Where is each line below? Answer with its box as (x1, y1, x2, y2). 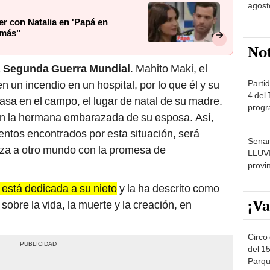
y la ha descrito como (117, 182, 219, 195)
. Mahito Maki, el (130, 62, 207, 75)
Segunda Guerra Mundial (3, 62, 130, 75)
